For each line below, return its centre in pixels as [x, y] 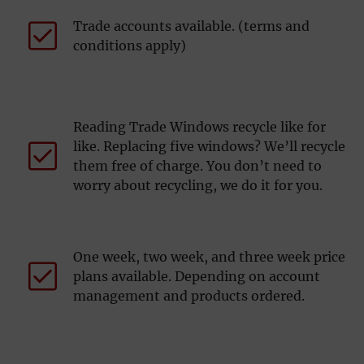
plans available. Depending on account [197, 276]
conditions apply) [130, 45]
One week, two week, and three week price [209, 256]
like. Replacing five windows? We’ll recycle [209, 146]
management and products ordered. [189, 295]
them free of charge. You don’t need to [197, 165]
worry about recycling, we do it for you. [198, 185]
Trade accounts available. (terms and [191, 26]
